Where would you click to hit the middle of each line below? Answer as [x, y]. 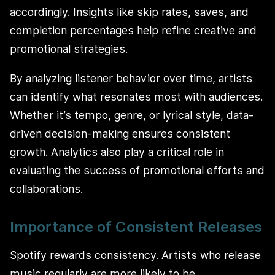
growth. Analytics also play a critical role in [117, 152]
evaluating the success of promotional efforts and [137, 170]
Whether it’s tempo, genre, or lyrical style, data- [132, 115]
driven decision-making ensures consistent [120, 133]
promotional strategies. [69, 49]
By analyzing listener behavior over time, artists [131, 78]
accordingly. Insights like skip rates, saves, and [129, 12]
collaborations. [46, 188]
